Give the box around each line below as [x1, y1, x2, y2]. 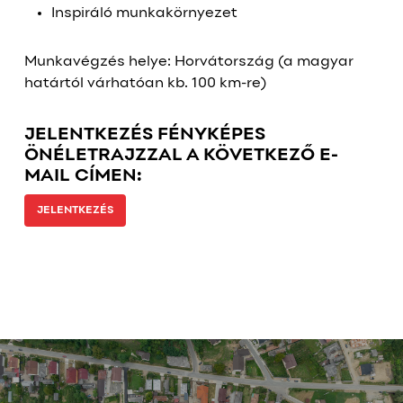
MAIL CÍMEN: [23, 168, 142, 184]
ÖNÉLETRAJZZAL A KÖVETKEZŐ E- [23, 148, 338, 164]
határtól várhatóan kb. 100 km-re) [23, 76, 266, 91]
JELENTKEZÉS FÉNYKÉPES [23, 127, 265, 143]
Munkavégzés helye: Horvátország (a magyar [23, 55, 354, 69]
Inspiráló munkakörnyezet [50, 6, 237, 21]
